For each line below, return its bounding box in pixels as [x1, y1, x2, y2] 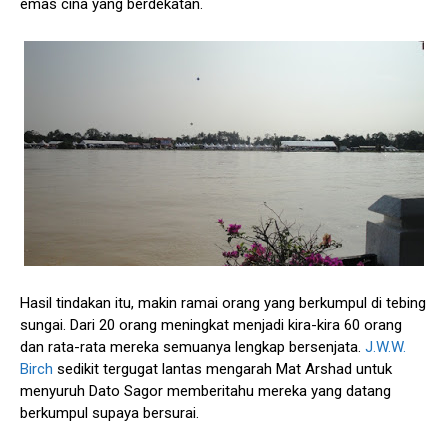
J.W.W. [365, 337, 406, 356]
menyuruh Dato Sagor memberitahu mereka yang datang [20, 381, 391, 400]
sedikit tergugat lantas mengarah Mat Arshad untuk [53, 359, 392, 378]
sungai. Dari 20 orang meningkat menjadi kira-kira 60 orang [20, 315, 402, 334]
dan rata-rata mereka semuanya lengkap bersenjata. [20, 337, 365, 356]
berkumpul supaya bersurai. [20, 403, 199, 422]
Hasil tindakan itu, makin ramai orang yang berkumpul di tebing [20, 293, 426, 312]
